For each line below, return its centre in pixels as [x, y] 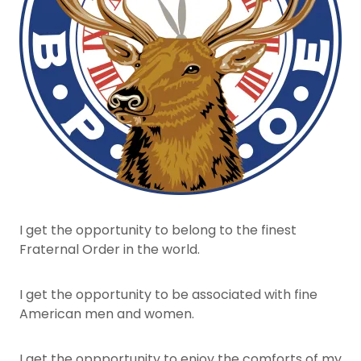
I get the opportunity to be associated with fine [168, 295]
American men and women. [107, 314]
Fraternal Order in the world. [110, 249]
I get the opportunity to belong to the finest [158, 230]
